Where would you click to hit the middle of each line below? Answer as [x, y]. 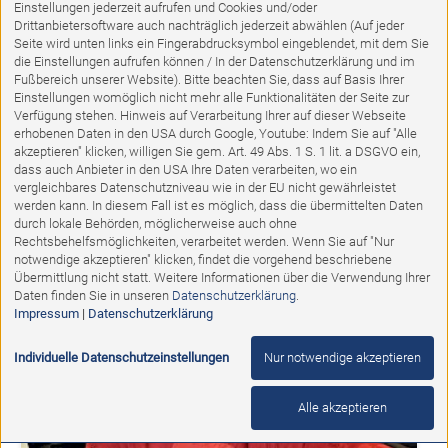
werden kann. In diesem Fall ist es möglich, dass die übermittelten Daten [218, 205]
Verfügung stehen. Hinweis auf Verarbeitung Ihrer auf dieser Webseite [209, 115]
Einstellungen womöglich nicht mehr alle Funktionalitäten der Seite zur [211, 97]
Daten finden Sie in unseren [92, 295]
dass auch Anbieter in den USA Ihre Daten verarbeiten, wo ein [185, 169]
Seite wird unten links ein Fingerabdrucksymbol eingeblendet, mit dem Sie [221, 43]
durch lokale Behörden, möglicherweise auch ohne [155, 223]
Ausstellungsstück [83, 195]
